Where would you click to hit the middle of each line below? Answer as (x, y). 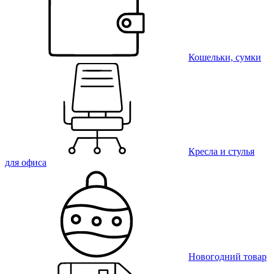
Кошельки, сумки (225, 57)
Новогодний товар (228, 257)
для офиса (26, 163)
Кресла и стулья (221, 152)
